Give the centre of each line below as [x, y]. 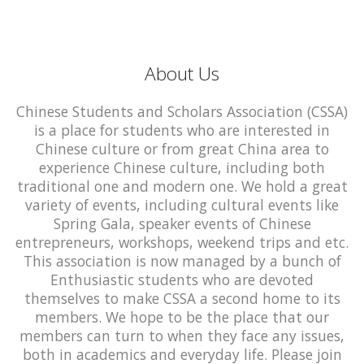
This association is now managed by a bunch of [182, 260]
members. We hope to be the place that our [182, 316]
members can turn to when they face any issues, [182, 335]
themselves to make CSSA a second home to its [182, 298]
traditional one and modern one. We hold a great [182, 186]
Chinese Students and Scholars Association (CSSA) [182, 111]
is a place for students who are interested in [182, 130]
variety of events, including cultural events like [182, 204]
